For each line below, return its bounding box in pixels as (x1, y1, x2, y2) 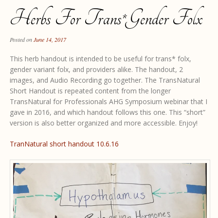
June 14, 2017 (34, 36, 66, 44)
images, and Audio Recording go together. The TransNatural (10, 75, 200, 85)
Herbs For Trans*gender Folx (10, 6, 202, 31)
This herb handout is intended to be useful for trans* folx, (10, 54, 191, 64)
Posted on (10, 36, 34, 44)
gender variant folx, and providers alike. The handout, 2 (10, 65, 183, 74)
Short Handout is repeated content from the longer (10, 86, 171, 96)
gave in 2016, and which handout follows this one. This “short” (10, 108, 205, 117)
